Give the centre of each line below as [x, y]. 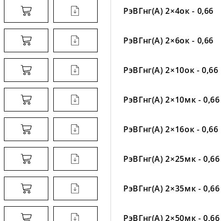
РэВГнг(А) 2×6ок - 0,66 [169, 40]
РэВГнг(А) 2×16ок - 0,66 [171, 129]
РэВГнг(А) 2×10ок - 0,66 [171, 70]
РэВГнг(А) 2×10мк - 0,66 [172, 99]
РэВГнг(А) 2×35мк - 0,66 [172, 188]
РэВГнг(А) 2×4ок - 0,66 [169, 11]
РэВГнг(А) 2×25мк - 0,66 [172, 159]
